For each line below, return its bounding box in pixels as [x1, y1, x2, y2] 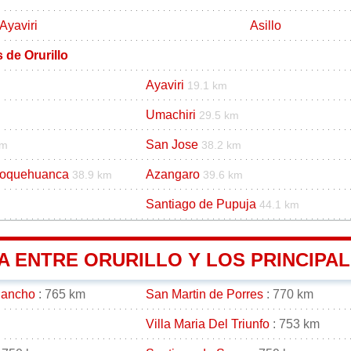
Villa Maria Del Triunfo [146, 317, 270, 331]
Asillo [249, 18, 281, 32]
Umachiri [146, 107, 196, 121]
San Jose [146, 137, 198, 151]
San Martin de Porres [146, 287, 263, 301]
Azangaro [146, 167, 200, 181]
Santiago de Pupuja [146, 197, 256, 211]
